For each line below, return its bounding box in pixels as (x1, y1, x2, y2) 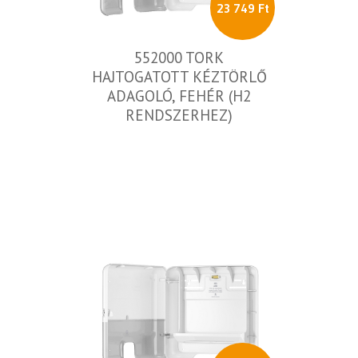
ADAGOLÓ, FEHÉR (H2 (107, 86, 251, 105)
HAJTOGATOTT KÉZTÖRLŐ (91, 67, 267, 86)
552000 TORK (134, 48, 224, 67)
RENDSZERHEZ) (125, 105, 233, 125)
